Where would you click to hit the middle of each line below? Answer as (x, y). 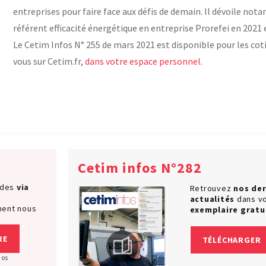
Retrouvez (212, 188)
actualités (212, 199)
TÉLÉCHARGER (232, 240)
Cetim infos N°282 (140, 167)
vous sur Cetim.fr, (49, 61)
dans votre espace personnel (143, 61)
